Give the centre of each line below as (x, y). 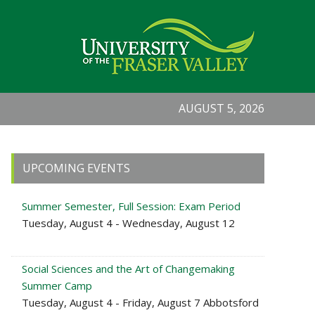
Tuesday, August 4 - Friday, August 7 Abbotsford (140, 302)
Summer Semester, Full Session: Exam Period (131, 206)
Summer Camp (57, 285)
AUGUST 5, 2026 (221, 108)
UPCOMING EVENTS (76, 168)
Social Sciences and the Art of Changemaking (128, 269)
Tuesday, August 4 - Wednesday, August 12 (128, 223)
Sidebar (40, 182)
